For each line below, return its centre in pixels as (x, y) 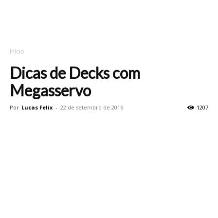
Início (17, 51)
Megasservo (50, 90)
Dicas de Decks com (75, 73)
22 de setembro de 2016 (92, 107)
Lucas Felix (37, 107)
